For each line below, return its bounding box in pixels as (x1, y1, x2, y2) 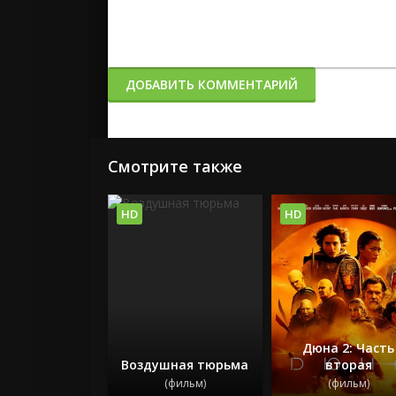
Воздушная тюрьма (121, 355, 249, 373)
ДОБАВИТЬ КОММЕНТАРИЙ (126, 76, 298, 93)
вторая (324, 355, 372, 373)
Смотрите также (108, 156, 242, 177)
